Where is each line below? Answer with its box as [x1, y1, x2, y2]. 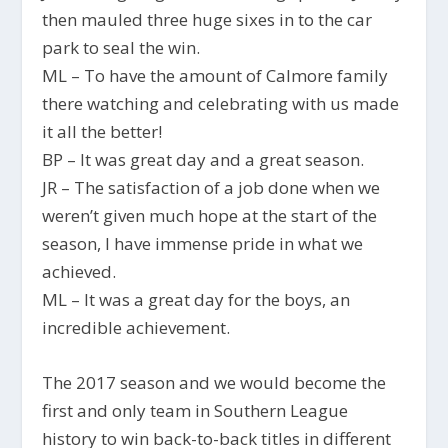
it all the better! [42, 120, 163, 144]
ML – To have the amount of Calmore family [42, 64, 389, 88]
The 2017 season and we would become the [42, 371, 387, 395]
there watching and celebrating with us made [42, 92, 400, 116]
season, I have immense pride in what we [42, 232, 364, 256]
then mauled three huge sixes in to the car [42, 8, 373, 32]
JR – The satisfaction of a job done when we [42, 176, 381, 200]
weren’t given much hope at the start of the [42, 204, 378, 228]
